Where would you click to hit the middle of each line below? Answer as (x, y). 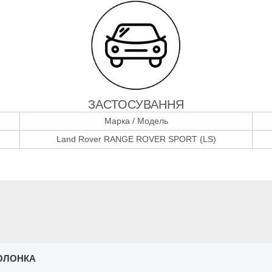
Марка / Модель (136, 121)
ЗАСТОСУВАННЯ (136, 104)
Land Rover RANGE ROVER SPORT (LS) (136, 139)
